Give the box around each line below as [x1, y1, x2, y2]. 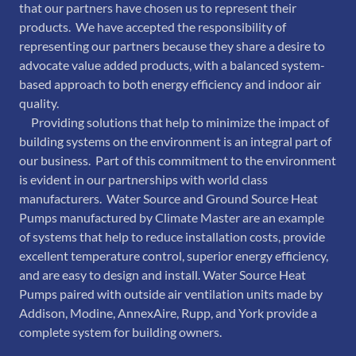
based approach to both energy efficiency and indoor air [19, 76, 321, 92]
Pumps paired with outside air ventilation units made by [19, 286, 323, 302]
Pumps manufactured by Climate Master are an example [19, 210, 324, 226]
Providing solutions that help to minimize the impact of [19, 114, 329, 130]
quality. [19, 95, 59, 111]
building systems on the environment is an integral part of [19, 133, 331, 149]
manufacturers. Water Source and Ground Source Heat [19, 191, 318, 207]
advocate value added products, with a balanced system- [19, 57, 325, 73]
